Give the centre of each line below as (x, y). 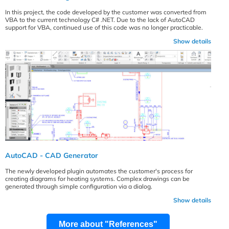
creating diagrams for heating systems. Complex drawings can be (97, 179)
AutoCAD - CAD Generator (52, 155)
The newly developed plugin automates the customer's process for (99, 171)
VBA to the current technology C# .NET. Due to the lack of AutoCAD (100, 19)
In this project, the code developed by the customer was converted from (106, 12)
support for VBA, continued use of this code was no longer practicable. (104, 27)
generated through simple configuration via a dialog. (79, 186)
